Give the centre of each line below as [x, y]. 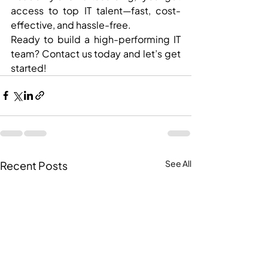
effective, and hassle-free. [71, 25]
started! [29, 68]
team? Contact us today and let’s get [96, 53]
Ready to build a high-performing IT [96, 39]
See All [178, 163]
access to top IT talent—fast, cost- [96, 10]
